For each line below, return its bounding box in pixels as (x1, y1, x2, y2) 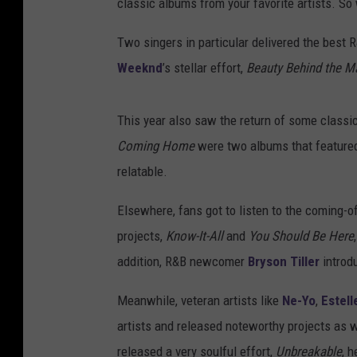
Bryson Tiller (248, 253, 320, 269)
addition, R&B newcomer (117, 253, 248, 269)
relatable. (117, 163, 167, 179)
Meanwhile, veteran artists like (117, 292, 282, 308)
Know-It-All (166, 227, 223, 244)
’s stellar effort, (163, 59, 246, 76)
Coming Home (117, 137, 194, 154)
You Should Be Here (249, 227, 354, 244)
